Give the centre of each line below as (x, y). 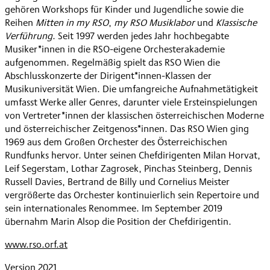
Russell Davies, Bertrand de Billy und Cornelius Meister (117, 181)
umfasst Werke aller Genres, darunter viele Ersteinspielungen (131, 102)
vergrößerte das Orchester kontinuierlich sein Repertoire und (132, 195)
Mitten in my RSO (72, 22)
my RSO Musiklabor (154, 22)
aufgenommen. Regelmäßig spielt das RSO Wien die (112, 62)
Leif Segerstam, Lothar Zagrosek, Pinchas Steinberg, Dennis (128, 168)
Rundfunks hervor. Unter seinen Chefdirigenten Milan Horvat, (133, 155)
